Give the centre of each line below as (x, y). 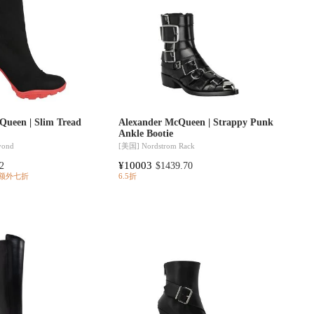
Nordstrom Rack (168, 146)
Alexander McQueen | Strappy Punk (196, 122)
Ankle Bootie (145, 133)
